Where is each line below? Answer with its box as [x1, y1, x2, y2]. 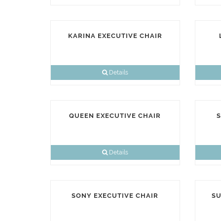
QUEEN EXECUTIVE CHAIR [69, 112, 161, 119]
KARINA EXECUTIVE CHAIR [68, 32, 162, 39]
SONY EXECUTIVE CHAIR [72, 192, 159, 199]
